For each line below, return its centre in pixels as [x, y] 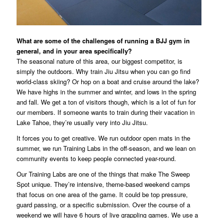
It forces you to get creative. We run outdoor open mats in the [103, 138]
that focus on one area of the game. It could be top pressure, [102, 195]
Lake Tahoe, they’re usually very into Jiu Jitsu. [82, 123]
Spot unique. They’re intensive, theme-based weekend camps [103, 184]
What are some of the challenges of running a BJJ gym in [103, 41]
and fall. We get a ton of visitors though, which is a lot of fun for [106, 102]
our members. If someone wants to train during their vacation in [105, 112]
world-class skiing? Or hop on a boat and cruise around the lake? [108, 82]
